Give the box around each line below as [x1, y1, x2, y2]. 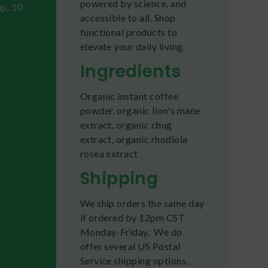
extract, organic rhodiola [80, 133, 188, 145]
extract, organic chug [80, 118, 172, 130]
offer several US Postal [80, 240, 181, 252]
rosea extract [80, 147, 138, 159]
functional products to [80, 26, 178, 38]
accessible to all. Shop [80, 11, 176, 23]
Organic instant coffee [80, 90, 179, 102]
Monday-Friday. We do [80, 226, 182, 237]
